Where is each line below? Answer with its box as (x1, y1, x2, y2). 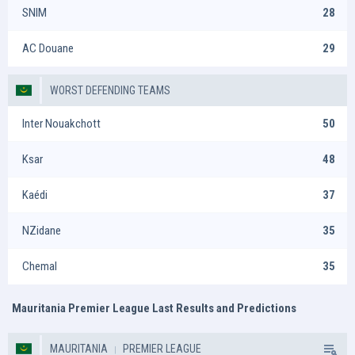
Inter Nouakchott (22, 116, 101, 131)
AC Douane (22, 41, 74, 55)
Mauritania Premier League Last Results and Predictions (12, 301, 296, 315)
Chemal (22, 259, 57, 273)
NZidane (22, 223, 61, 238)
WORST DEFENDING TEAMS (50, 84, 170, 97)
